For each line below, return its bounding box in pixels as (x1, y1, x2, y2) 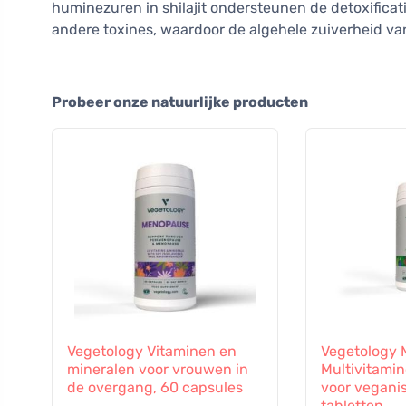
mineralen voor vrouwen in (67, 361, 248, 379)
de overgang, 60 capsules (67, 379, 243, 397)
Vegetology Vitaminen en (67, 343, 237, 361)
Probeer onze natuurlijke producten (52, 93, 308, 111)
